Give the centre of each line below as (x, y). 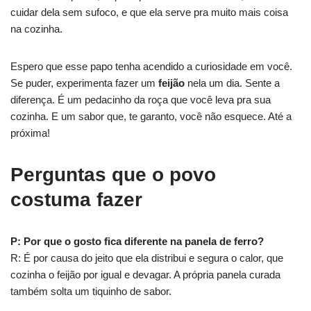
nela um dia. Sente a (232, 83)
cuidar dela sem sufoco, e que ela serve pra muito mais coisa (149, 12)
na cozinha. (36, 28)
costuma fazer (76, 199)
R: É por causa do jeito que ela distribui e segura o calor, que (147, 258)
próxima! (30, 133)
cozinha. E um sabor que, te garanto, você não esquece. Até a (151, 116)
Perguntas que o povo (113, 174)
